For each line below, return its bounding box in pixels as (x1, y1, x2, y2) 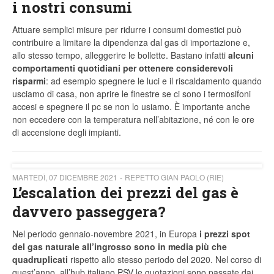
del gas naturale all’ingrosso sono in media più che (12, 240, 227, 253)
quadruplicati (12, 253, 68, 266)
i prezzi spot (199, 228, 250, 240)
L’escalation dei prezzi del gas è (12, 183, 239, 203)
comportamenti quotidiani (12, 62, 120, 75)
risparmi (12, 75, 46, 87)
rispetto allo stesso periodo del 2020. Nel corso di (68, 253, 261, 266)
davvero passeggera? (12, 202, 166, 222)
